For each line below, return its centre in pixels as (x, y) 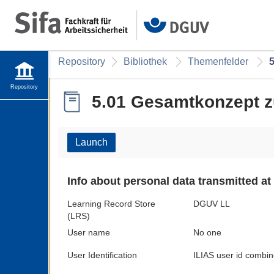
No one (207, 232)
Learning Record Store (111, 204)
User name (89, 232)
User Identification (102, 255)
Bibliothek (145, 61)
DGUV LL (211, 204)
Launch (91, 142)
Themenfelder (218, 61)
